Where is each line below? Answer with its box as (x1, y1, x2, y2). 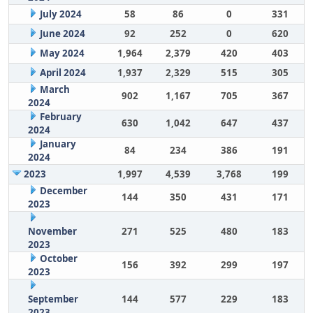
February (39, 110, 82, 123)
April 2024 (39, 66, 86, 79)
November (27, 225, 77, 238)
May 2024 (39, 47, 85, 59)
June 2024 (39, 27, 85, 40)
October (39, 252, 78, 265)
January (39, 138, 76, 150)
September (27, 293, 78, 305)
